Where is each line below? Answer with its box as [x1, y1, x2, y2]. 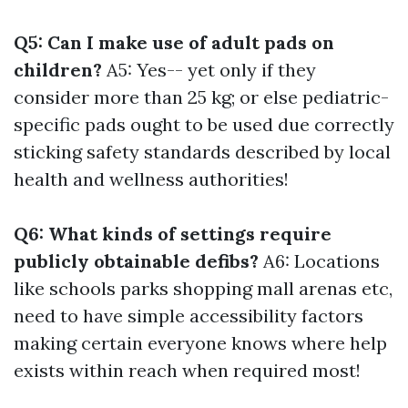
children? [14, 58, 102, 81]
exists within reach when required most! [14, 359, 361, 382]
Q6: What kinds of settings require [14, 222, 331, 245]
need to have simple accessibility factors [14, 304, 363, 327]
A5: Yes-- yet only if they [102, 58, 316, 81]
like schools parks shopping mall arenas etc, [14, 277, 393, 300]
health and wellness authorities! [14, 168, 289, 190]
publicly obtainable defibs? [14, 250, 259, 272]
